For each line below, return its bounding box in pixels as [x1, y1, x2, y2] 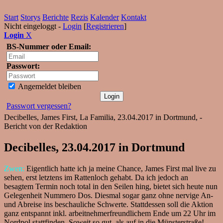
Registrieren [86, 22, 124, 30]
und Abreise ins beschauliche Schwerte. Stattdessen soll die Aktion [4, 200, 213, 209]
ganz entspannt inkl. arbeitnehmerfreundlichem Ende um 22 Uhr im [4, 209, 216, 218]
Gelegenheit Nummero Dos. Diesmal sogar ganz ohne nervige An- [4, 191, 213, 200]
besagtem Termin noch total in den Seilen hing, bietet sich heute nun [4, 182, 218, 191]
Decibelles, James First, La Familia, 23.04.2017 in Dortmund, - [4, 113, 202, 121]
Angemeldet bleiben [16, 82, 81, 91]
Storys [20, 13, 40, 21]
